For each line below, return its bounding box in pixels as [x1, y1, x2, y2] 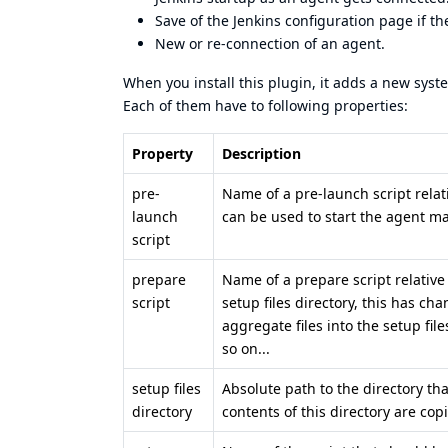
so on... [222, 339, 270, 358]
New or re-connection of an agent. [155, 34, 385, 53]
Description [222, 144, 301, 163]
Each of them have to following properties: [123, 96, 408, 115]
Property [132, 144, 193, 163]
